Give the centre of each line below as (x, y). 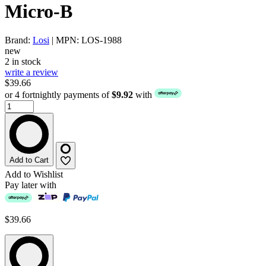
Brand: (19, 40)
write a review (31, 72)
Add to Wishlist (34, 174)
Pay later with (31, 185)
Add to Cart (29, 160)
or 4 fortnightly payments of (58, 95)
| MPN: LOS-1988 (85, 40)
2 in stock (23, 62)
